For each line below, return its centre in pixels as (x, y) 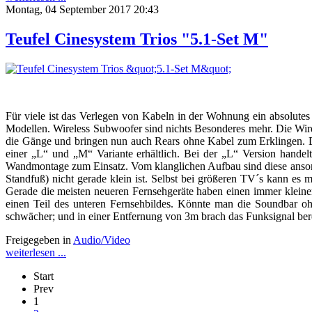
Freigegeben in (38, 240)
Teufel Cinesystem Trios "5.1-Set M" (137, 39)
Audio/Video (102, 240)
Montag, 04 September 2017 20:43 (82, 10)
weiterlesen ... (36, 252)
